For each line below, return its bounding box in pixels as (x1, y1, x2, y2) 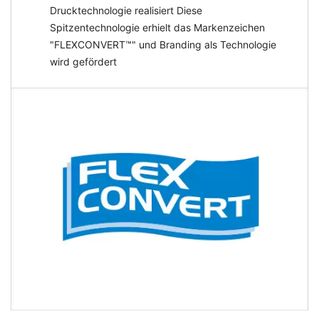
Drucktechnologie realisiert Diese (50, 4, 202, 16)
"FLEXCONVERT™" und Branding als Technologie (50, 38, 276, 51)
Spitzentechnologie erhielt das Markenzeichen (50, 21, 265, 33)
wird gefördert (50, 55, 117, 68)
